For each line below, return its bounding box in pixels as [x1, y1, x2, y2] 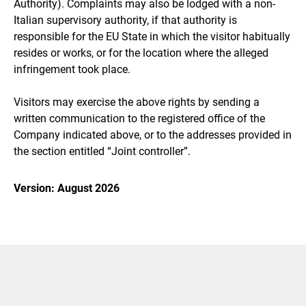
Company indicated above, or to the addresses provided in [14, 128, 292, 141]
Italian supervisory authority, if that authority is [14, 13, 237, 27]
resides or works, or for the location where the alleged [14, 46, 268, 59]
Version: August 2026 [14, 181, 120, 195]
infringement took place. [14, 62, 130, 76]
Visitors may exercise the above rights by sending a [14, 95, 260, 109]
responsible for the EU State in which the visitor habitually [14, 29, 290, 43]
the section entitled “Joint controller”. [14, 144, 191, 158]
